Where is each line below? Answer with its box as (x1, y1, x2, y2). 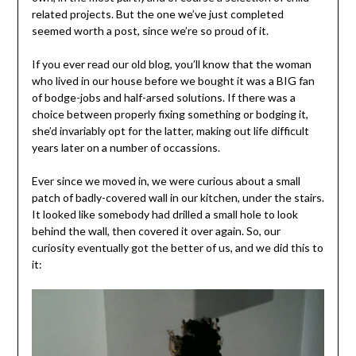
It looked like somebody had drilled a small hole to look (31, 207, 298, 222)
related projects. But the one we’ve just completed (31, 7, 284, 21)
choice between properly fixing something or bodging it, (31, 107, 308, 122)
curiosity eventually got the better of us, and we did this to (31, 241, 323, 255)
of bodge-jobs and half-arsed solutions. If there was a (31, 91, 296, 105)
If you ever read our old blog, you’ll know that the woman (31, 57, 311, 72)
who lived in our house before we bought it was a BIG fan (31, 74, 315, 88)
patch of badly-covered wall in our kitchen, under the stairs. (31, 191, 324, 205)
